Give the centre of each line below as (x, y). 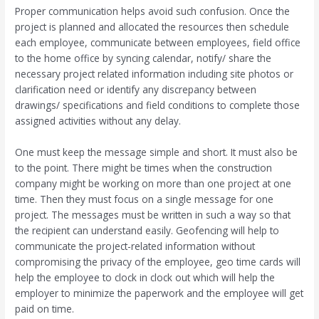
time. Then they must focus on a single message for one (145, 199)
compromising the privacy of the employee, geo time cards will (158, 261)
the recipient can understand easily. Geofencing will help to (147, 230)
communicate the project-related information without (135, 246)
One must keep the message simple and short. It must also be (157, 152)
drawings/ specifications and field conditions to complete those (158, 105)
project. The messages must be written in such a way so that (153, 214)
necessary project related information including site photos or (155, 74)
